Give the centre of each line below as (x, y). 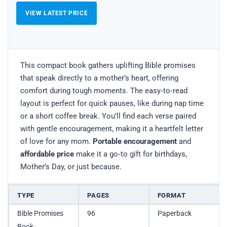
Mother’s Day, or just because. (71, 167)
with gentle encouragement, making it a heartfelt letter (112, 129)
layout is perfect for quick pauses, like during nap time (112, 104)
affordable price (47, 154)
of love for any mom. (56, 142)
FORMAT (172, 196)
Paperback (174, 214)
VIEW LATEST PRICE (57, 13)
